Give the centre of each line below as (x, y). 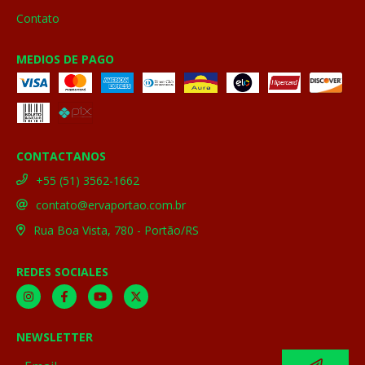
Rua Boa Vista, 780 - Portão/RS (116, 231)
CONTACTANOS (61, 156)
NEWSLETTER (55, 336)
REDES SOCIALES (62, 271)
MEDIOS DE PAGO (65, 59)
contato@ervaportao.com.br (111, 205)
